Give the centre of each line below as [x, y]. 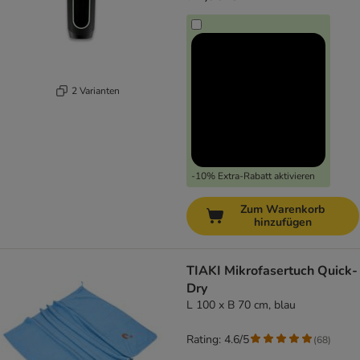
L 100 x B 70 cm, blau [241, 305]
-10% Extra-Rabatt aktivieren [253, 176]
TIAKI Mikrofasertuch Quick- [272, 271]
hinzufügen [282, 223]
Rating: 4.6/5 [218, 340]
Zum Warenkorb [282, 210]
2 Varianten [95, 90]
